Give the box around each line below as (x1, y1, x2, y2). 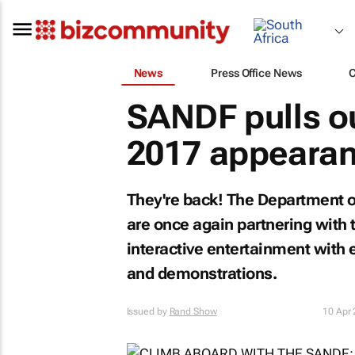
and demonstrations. (126, 264, 277, 283)
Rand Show (169, 306, 217, 317)
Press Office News (211, 66, 302, 79)
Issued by (126, 306, 170, 317)
